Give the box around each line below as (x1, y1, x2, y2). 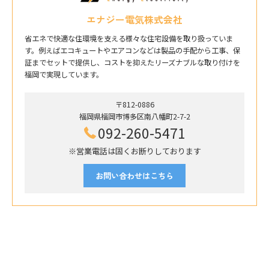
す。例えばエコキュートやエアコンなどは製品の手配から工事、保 (25, 45, 240, 56)
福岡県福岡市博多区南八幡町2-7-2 (79, 111, 190, 122)
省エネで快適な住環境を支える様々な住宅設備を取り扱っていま (25, 33, 233, 44)
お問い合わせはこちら (95, 170, 174, 182)
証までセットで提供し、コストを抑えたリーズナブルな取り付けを (25, 57, 240, 68)
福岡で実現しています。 (25, 69, 103, 80)
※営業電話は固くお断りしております (68, 145, 201, 157)
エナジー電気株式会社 (86, 13, 183, 27)
